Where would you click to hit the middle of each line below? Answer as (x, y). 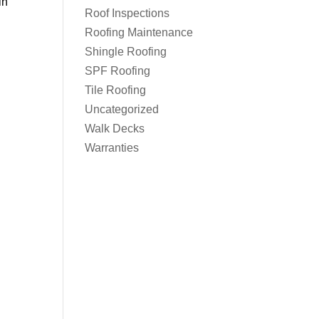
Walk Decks (115, 129)
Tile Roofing (116, 90)
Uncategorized (122, 109)
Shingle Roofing (126, 52)
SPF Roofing (118, 71)
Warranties (112, 148)
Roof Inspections (127, 13)
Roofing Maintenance (139, 32)
